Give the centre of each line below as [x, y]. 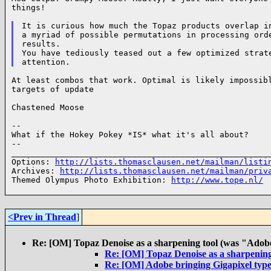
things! [28, 8]
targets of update [53, 90]
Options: [33, 162]
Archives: [36, 171]
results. [41, 44]
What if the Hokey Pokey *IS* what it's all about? [130, 135]
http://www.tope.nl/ [217, 180]
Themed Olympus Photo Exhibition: [91, 180]
